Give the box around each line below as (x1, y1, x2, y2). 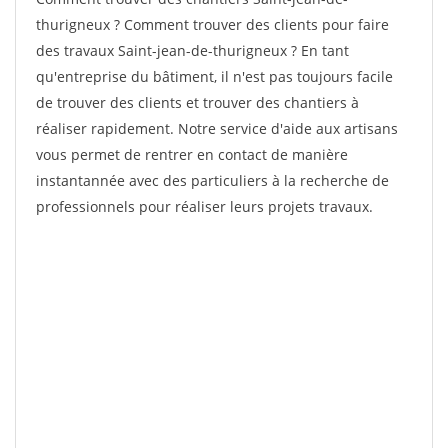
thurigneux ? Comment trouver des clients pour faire (36, 15, 389, 34)
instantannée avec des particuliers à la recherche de (36, 171, 389, 190)
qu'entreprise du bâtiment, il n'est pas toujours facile (36, 67, 393, 86)
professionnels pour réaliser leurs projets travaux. (36, 197, 373, 216)
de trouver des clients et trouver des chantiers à (36, 93, 359, 112)
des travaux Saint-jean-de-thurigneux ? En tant (36, 41, 349, 60)
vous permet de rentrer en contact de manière (36, 145, 348, 164)
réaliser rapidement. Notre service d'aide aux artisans (36, 119, 398, 138)
